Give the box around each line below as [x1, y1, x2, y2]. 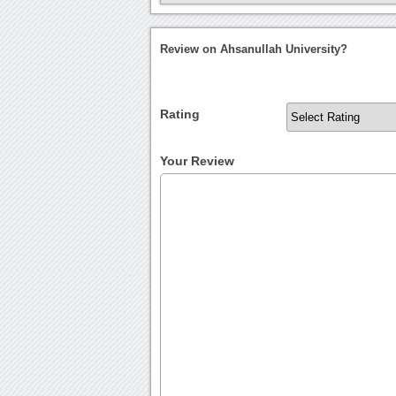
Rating [160, 107, 201, 122]
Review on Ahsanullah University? [160, 42, 348, 57]
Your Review [160, 154, 235, 169]
